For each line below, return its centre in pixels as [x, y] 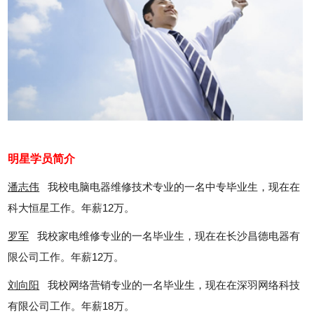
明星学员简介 [42, 159]
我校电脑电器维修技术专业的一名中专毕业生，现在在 [170, 187]
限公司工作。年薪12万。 [66, 257]
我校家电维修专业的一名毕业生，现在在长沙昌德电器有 [165, 236]
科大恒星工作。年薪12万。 [71, 208]
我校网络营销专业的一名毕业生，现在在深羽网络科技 [170, 285]
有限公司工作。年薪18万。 [71, 306]
